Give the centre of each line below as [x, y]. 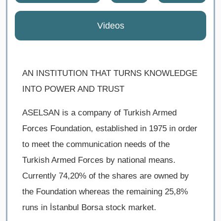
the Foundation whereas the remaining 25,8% [105, 192]
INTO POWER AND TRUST [73, 89]
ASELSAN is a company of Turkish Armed [99, 113]
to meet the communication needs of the [96, 145]
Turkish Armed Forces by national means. [99, 160]
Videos [110, 26]
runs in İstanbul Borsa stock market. [89, 208]
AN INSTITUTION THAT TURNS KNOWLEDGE [110, 74]
